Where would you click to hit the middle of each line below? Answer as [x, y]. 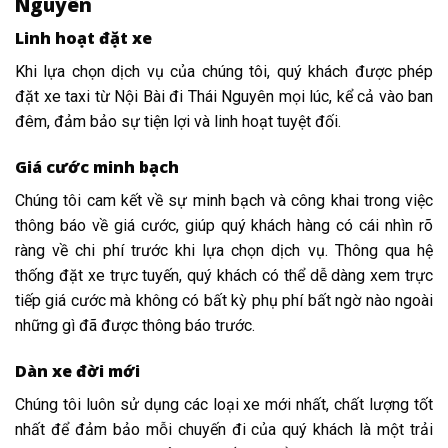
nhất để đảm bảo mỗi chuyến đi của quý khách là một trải [224, 429]
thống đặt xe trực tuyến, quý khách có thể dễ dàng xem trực [224, 276]
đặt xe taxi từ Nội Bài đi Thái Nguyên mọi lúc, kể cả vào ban [224, 97]
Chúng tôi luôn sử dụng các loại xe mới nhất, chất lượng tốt [224, 404]
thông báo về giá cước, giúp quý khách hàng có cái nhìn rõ [224, 226]
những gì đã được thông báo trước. [135, 326]
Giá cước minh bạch [97, 167]
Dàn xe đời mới [77, 371]
